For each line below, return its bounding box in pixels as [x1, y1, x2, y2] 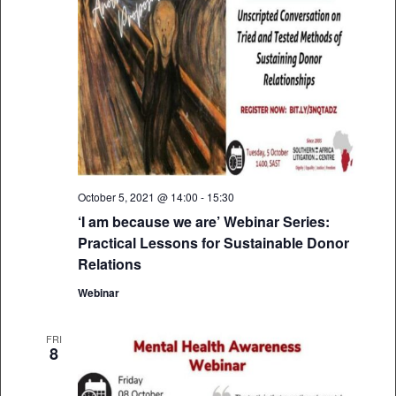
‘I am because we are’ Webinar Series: [77, 211, 330, 232]
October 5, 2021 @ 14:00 [77, 189, 198, 205]
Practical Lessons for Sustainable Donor [77, 232, 349, 254]
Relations [77, 254, 141, 275]
